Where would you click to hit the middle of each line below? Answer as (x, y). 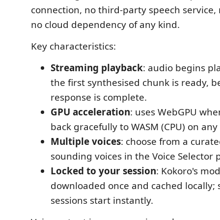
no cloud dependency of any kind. (105, 25)
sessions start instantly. (102, 200)
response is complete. (99, 97)
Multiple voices (86, 141)
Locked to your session (103, 171)
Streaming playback (97, 68)
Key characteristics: (73, 46)
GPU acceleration (90, 112)
